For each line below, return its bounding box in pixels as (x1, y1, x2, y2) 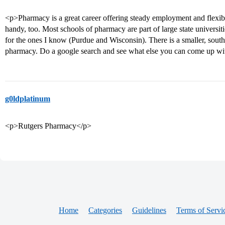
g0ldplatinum (5, 94, 50, 103)
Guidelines (132, 206, 166, 214)
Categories (88, 206, 122, 214)
